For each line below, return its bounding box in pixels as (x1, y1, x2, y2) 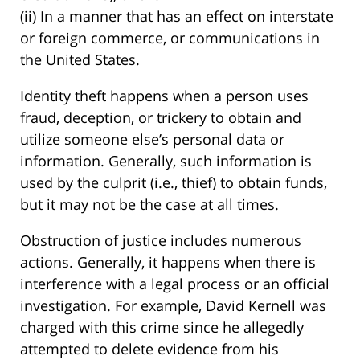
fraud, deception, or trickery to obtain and (20, 108, 301, 128)
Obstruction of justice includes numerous (20, 231, 301, 251)
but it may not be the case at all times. (20, 194, 279, 215)
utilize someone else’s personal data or (20, 129, 284, 149)
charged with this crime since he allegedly (20, 317, 304, 337)
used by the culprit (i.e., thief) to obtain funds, (20, 173, 327, 193)
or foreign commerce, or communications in (20, 28, 320, 48)
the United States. (20, 50, 140, 70)
